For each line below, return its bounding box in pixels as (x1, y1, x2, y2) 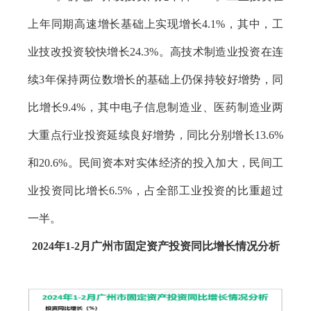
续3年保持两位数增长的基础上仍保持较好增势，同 (28, 74, 283, 85)
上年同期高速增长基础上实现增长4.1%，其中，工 (28, 18, 283, 30)
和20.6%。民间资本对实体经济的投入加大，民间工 (28, 157, 283, 169)
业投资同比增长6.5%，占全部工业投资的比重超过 (28, 185, 283, 196)
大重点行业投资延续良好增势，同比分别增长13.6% (28, 129, 283, 141)
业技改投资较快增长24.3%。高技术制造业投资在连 (28, 46, 283, 58)
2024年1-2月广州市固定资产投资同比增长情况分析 (31, 240, 280, 252)
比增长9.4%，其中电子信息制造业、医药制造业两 (28, 101, 283, 113)
